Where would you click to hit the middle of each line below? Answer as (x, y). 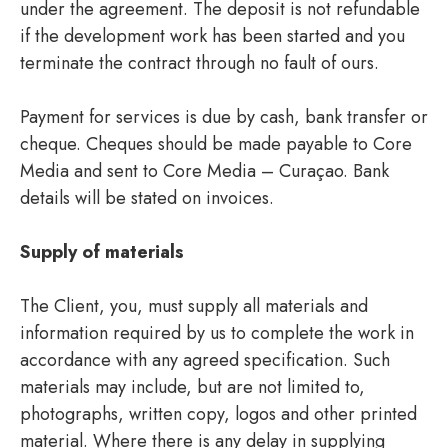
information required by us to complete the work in (217, 332)
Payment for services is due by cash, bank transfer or (224, 116)
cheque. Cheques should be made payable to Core (216, 143)
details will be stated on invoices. (147, 197)
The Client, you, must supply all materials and (194, 305)
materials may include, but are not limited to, (192, 386)
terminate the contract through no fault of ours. (199, 62)
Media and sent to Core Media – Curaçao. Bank (204, 170)
